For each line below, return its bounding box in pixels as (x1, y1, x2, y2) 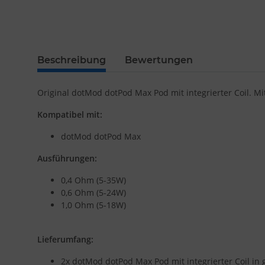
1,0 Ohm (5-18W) (61, 199, 126, 211)
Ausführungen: (37, 153, 97, 164)
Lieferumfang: (37, 234, 93, 245)
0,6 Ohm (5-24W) (61, 187, 126, 199)
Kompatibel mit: (37, 109, 102, 121)
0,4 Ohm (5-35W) (61, 174, 126, 186)
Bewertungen (125, 54, 193, 66)
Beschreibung (37, 54, 106, 66)
